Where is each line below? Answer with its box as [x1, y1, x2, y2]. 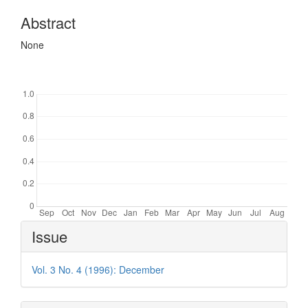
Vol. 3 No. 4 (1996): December [32, 263, 164, 276]
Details [20, 234, 66, 255]
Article [20, 217, 63, 239]
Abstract [21, 12, 76, 33]
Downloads [30, 67, 109, 89]
